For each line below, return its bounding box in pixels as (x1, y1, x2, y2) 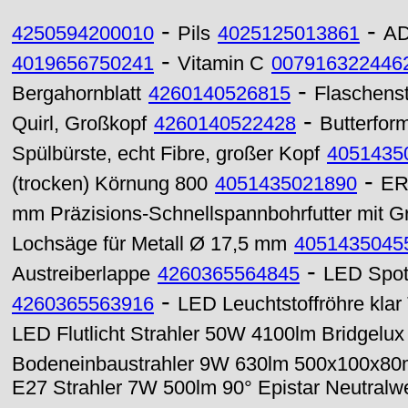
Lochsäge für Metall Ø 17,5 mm (12, 233, 287, 255)
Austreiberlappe (12, 263, 150, 285)
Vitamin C (178, 53, 264, 75)
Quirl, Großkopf (12, 113, 147, 135)
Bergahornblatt (12, 83, 141, 105)
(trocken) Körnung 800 (12, 173, 208, 195)
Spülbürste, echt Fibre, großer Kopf (12, 143, 320, 165)
